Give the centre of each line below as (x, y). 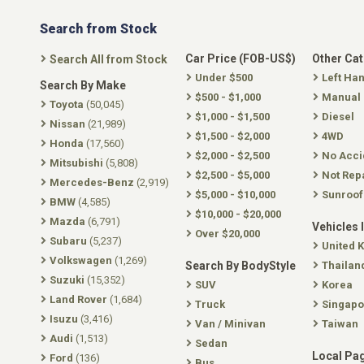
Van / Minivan (230, 324)
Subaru (68, 241)
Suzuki (67, 280)
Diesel (338, 117)
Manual (341, 97)
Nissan (67, 124)
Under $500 (224, 78)
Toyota (67, 104)
